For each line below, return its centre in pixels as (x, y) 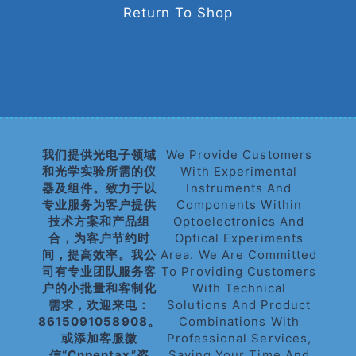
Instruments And (239, 188)
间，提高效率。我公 (99, 255)
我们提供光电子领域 (99, 155)
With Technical (239, 288)
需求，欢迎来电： (99, 305)
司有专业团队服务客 (99, 271)
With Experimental (239, 171)
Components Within (239, 205)
